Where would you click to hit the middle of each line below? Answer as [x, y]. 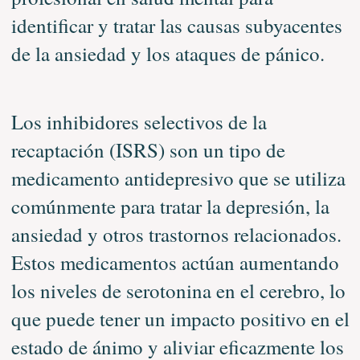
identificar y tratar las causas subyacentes [176, 25]
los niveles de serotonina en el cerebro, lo [178, 290]
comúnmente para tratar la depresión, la [170, 206]
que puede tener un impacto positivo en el [180, 319]
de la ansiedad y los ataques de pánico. [168, 53]
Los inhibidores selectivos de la [139, 122]
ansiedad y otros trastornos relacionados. [176, 234]
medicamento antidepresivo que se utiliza [178, 178]
